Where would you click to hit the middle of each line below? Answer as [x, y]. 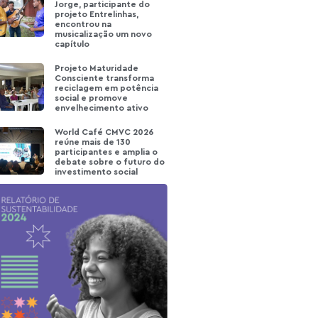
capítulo [72, 44]
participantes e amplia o [106, 152]
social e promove [92, 98]
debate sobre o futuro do [110, 162]
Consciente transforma [105, 78]
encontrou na [83, 24]
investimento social [97, 172]
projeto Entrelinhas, [97, 14]
